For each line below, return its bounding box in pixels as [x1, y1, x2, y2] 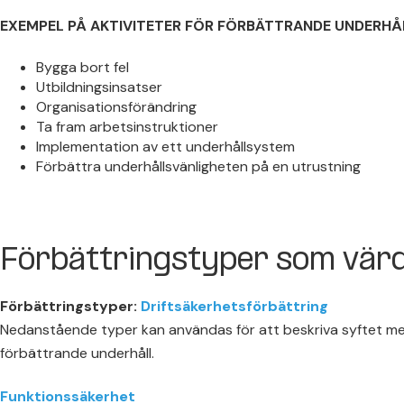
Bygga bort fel [36, 58, 129, 78]
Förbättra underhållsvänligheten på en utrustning [36, 157, 361, 177]
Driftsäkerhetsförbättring [141, 296, 328, 316]
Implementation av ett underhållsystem [36, 137, 295, 157]
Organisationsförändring [36, 97, 197, 117]
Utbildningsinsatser [36, 78, 162, 97]
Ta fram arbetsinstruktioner [36, 117, 218, 137]
